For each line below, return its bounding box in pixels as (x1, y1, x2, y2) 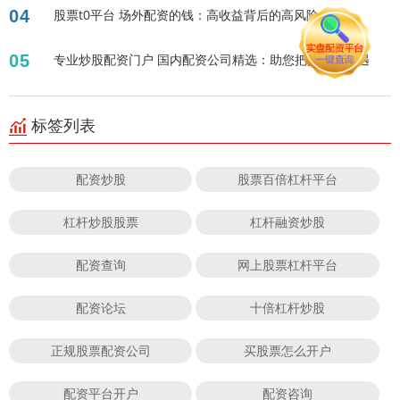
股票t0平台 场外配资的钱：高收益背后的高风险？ (54, 6, 331, 24)
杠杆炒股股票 (62, 213, 138, 231)
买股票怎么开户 (244, 342, 332, 360)
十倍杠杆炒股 (250, 299, 326, 317)
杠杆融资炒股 (250, 213, 326, 231)
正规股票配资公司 (50, 342, 151, 360)
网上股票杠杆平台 (237, 256, 338, 274)
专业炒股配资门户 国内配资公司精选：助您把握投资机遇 (54, 51, 370, 69)
